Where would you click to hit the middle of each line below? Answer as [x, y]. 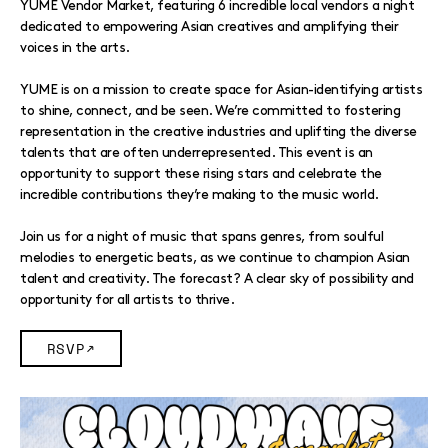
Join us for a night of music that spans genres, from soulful [201, 236]
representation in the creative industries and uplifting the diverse [218, 131]
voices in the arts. [75, 47]
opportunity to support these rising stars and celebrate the [201, 173]
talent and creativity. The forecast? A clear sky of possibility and [217, 278]
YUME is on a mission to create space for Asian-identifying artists [221, 89]
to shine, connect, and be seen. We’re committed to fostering [210, 110]
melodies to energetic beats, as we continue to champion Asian [215, 257]
